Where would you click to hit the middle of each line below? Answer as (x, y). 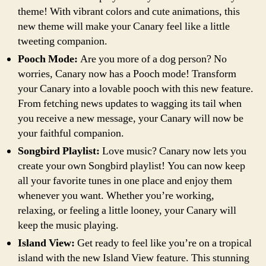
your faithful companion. (71, 133)
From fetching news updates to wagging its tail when (130, 103)
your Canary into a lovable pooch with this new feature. (136, 88)
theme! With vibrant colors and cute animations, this (129, 11)
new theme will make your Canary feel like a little (124, 26)
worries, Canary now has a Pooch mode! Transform (127, 74)
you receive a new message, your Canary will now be (131, 118)
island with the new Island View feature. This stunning (134, 258)
